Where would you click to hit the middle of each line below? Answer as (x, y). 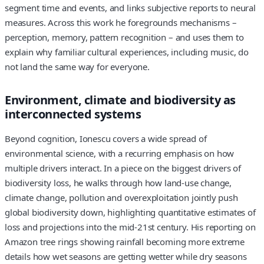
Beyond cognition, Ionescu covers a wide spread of (106, 138)
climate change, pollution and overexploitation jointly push (121, 197)
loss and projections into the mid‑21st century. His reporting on (130, 227)
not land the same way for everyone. (77, 67)
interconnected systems (73, 114)
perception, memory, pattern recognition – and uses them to (124, 37)
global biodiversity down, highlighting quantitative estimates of (130, 212)
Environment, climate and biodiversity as (121, 100)
